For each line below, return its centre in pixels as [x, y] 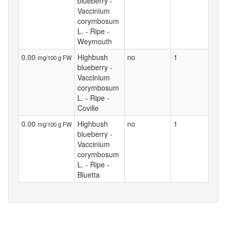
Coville [88, 108]
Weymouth [95, 41]
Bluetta [89, 174]
